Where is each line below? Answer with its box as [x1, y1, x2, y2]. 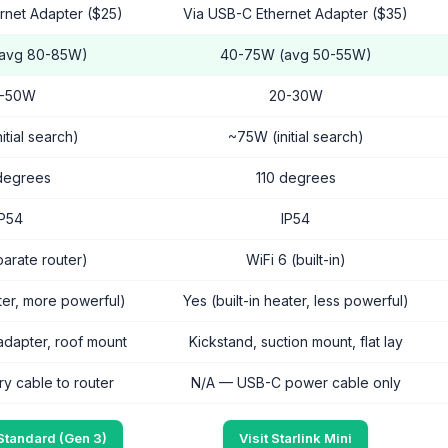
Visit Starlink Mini [239, 430, 352, 446]
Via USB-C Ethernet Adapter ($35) [183, 5, 408, 22]
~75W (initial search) [227, 128, 364, 145]
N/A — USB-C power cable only [190, 374, 401, 391]
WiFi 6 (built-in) [245, 251, 346, 268]
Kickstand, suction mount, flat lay [188, 333, 403, 350]
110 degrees [255, 169, 336, 186]
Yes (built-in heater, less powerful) [182, 292, 409, 309]
